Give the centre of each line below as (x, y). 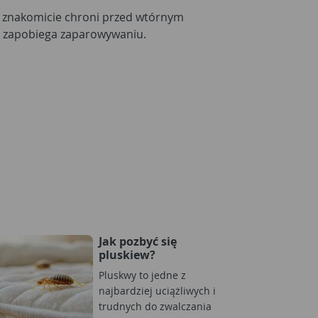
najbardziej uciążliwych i (157, 291)
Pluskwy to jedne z (142, 275)
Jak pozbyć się (138, 241)
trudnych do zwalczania (155, 306)
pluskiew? (127, 255)
